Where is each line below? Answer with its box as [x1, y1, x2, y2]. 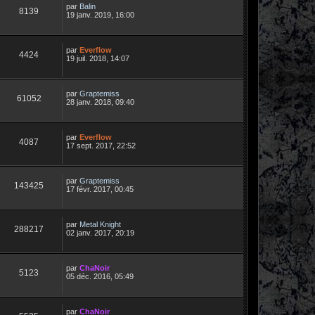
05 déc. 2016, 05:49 [66, 271, 134, 281]
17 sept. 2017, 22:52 [66, 141, 136, 150]
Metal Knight [79, 219, 121, 229]
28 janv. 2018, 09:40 [66, 97, 134, 106]
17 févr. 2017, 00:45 [66, 184, 134, 193]
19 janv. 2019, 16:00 [66, 10, 134, 19]
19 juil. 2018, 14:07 [66, 53, 129, 63]
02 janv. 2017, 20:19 [66, 228, 134, 237]
